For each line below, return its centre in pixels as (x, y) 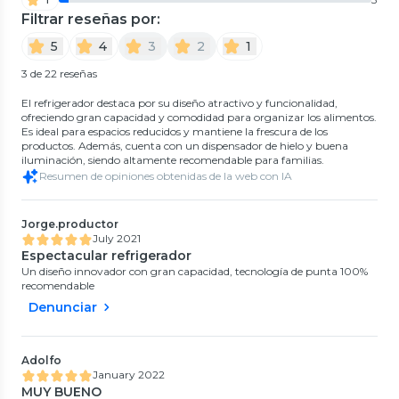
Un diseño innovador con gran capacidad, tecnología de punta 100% (195, 271)
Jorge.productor (70, 224)
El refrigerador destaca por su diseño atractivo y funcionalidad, (179, 102)
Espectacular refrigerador (106, 255)
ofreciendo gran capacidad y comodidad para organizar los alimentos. (199, 117)
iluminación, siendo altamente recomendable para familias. (173, 159)
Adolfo (41, 360)
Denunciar (63, 307)
